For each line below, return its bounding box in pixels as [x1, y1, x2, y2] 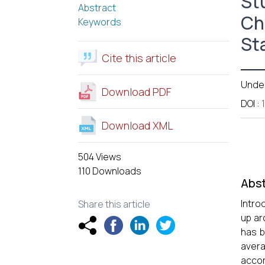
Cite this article [102, 51, 176, 65]
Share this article [78, 198, 150, 211]
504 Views [78, 150, 121, 163]
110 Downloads [78, 164, 141, 177]
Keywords [78, 15, 121, 28]
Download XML [102, 118, 173, 132]
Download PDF [102, 85, 172, 99]
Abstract [78, 1, 116, 14]
